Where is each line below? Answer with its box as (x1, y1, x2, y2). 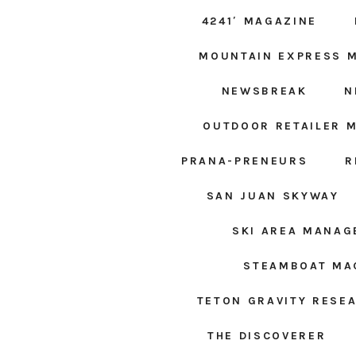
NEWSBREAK (221, 84, 308, 99)
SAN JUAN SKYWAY (206, 189, 339, 203)
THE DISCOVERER (207, 329, 327, 343)
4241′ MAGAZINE (201, 14, 317, 29)
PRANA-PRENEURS (181, 154, 308, 168)
